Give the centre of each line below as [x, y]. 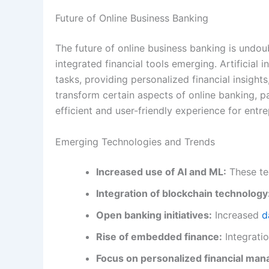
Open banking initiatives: [154, 215]
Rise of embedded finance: [159, 236]
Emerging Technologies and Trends [135, 141]
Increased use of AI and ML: [161, 171]
